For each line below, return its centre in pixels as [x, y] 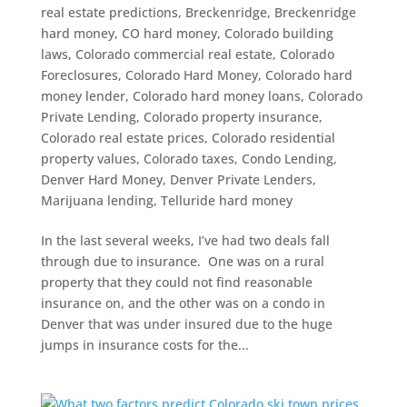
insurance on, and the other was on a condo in [183, 303]
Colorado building [278, 33]
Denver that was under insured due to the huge [186, 324]
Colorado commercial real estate [174, 54]
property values [88, 159]
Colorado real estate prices [122, 138]
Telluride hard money [226, 200]
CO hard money [169, 33]
